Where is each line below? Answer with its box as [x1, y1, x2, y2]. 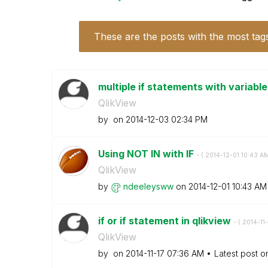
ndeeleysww [123, 181, 173, 191]
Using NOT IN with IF [98, 148, 196, 160]
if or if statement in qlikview [98, 215, 233, 227]
